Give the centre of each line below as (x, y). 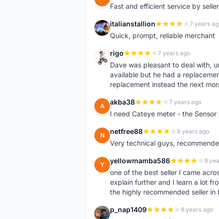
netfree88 (126, 131)
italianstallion (133, 24)
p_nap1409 (128, 209)
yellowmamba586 (140, 161)
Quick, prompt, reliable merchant (163, 35)
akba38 (122, 102)
